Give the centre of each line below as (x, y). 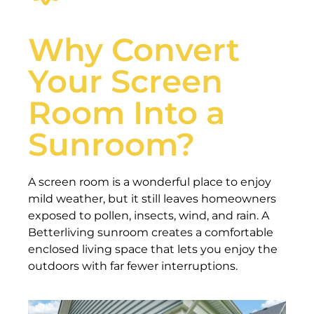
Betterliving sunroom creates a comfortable (151, 232)
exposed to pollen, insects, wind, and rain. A (149, 215)
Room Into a (127, 112)
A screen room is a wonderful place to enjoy (150, 182)
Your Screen (125, 81)
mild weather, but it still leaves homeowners (152, 198)
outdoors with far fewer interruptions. (133, 266)
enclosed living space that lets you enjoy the (153, 249)
